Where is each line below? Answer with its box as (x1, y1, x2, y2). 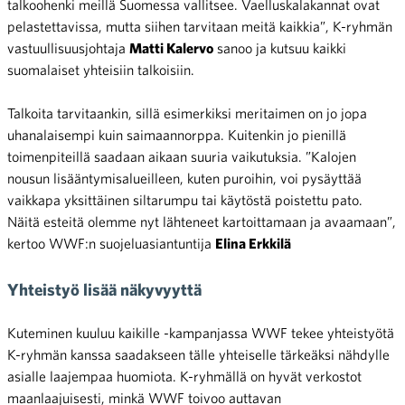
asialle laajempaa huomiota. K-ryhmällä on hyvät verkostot (7, 368, 362, 385)
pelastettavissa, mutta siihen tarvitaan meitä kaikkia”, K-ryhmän (7, 18, 392, 35)
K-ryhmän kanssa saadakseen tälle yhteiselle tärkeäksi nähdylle (7, 346, 390, 363)
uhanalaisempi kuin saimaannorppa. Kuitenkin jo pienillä (7, 127, 346, 144)
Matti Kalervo (129, 40, 213, 57)
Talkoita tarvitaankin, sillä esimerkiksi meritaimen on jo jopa (7, 105, 367, 122)
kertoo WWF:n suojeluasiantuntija (7, 235, 215, 252)
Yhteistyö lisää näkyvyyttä (7, 279, 202, 300)
